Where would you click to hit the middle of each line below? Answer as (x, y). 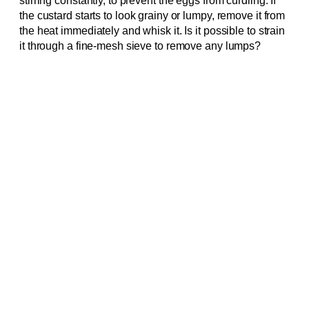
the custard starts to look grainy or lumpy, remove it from (152, 16)
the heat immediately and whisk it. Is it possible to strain (152, 31)
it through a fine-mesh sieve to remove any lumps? (140, 46)
